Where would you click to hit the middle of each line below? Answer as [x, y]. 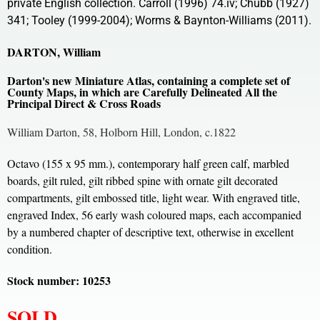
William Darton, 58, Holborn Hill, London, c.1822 [121, 131]
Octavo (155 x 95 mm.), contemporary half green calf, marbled [148, 163]
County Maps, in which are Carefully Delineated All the [142, 91]
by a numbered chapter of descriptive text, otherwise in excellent [150, 231]
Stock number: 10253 [59, 280]
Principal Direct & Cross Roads [84, 103]
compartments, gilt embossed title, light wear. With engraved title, [154, 197]
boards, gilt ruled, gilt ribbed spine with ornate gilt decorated [142, 180]
